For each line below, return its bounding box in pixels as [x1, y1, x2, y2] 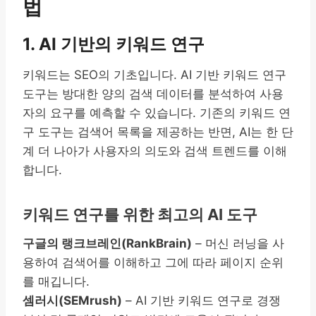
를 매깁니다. [23, 274, 90, 288]
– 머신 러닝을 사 [192, 236, 284, 250]
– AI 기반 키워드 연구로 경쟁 [122, 293, 281, 308]
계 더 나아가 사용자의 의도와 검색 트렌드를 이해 [23, 143, 287, 158]
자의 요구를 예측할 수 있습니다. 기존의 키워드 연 [23, 105, 291, 120]
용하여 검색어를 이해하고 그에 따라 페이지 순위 [23, 255, 284, 269]
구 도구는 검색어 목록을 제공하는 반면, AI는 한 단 [23, 124, 293, 139]
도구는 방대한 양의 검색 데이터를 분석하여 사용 [23, 86, 284, 101]
